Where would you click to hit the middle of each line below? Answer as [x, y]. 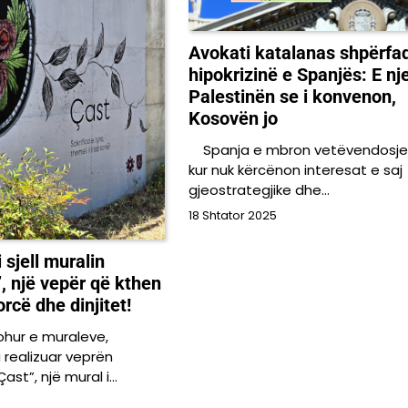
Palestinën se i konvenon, [292, 96]
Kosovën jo [233, 118]
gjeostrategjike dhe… [259, 189]
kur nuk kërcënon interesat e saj [295, 169]
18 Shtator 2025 [232, 215]
